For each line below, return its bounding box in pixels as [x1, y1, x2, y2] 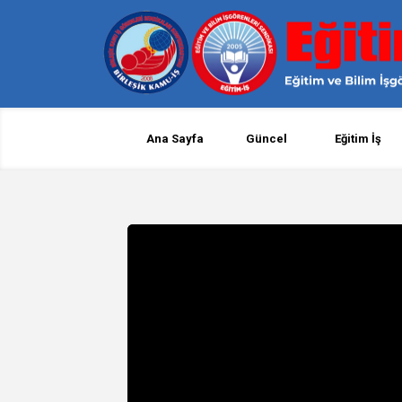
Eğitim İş [335, 132, 382, 145]
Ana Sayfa [146, 132, 205, 145]
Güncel [246, 132, 288, 145]
